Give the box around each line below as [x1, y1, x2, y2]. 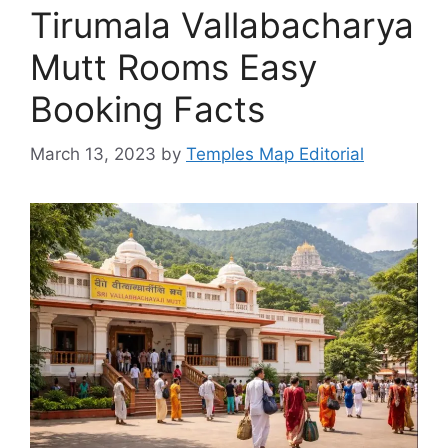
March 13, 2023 [30, 143, 156, 164]
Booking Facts [30, 88, 265, 131]
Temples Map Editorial [186, 143, 364, 164]
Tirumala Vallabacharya [30, 4, 414, 47]
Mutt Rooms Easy [30, 46, 317, 89]
